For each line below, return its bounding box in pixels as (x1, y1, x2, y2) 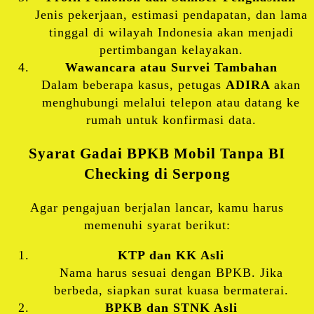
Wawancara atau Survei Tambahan (64, 60, 278, 74)
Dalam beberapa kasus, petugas (41, 77, 226, 92)
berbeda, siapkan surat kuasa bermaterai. (53, 282, 289, 297)
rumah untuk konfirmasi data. (86, 112, 257, 127)
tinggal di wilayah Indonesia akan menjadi (48, 25, 294, 39)
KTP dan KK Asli (118, 247, 224, 262)
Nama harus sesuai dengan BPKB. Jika (59, 265, 283, 280)
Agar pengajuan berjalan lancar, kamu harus (30, 200, 284, 214)
